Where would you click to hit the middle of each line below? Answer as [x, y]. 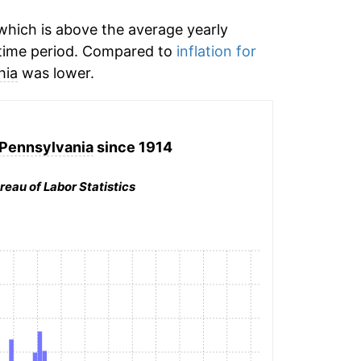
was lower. [56, 73]
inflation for [216, 51]
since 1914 [133, 147]
